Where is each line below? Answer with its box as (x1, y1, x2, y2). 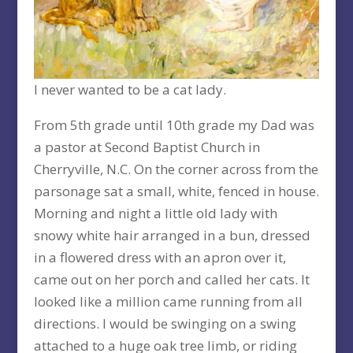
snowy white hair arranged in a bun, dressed (33, 225, 310, 244)
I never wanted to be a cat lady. (33, 80, 226, 98)
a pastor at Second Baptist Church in (33, 137, 260, 156)
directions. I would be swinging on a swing (33, 314, 296, 333)
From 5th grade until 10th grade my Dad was (33, 115, 314, 134)
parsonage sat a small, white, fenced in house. (33, 181, 319, 200)
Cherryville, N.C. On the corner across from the (33, 159, 318, 178)
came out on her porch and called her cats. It (33, 269, 310, 288)
